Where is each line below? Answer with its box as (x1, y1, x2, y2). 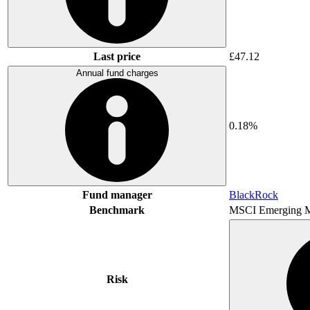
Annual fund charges (75, 67, 158, 78)
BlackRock (229, 188, 278, 201)
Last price (93, 50, 140, 62)
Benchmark (89, 203, 145, 216)
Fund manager (82, 188, 152, 201)
